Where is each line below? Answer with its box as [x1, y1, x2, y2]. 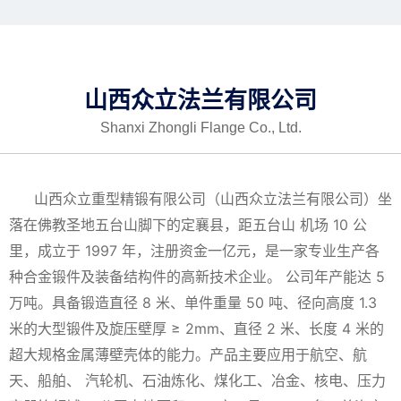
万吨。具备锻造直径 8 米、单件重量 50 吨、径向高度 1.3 [9, 294, 377, 311]
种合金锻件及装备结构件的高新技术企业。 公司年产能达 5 [9, 268, 385, 286]
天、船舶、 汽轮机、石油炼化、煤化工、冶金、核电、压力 [9, 371, 386, 389]
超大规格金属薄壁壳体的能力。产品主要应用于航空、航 [9, 346, 367, 363]
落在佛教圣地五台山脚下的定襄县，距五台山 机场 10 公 [9, 216, 367, 234]
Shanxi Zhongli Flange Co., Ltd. [99, 120, 302, 135]
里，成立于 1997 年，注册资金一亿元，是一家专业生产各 [9, 242, 380, 260]
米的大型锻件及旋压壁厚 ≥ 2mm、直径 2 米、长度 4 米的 [9, 320, 384, 337]
